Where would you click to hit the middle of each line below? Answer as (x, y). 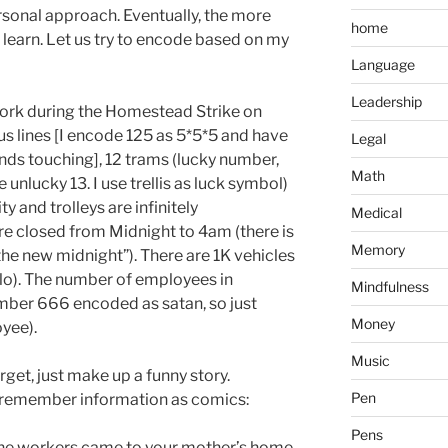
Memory (377, 249)
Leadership (386, 101)
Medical (376, 212)
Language (382, 64)
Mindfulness (389, 286)
